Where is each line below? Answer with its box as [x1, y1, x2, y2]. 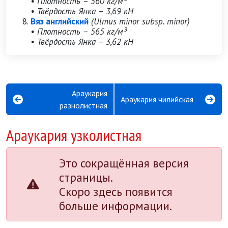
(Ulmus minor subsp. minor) [91, 16, 190, 27]
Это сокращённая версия [59, 155, 189, 170]
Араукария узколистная [6, 125, 141, 146]
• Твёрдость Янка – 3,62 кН [31, 36, 133, 47]
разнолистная [60, 100, 107, 110]
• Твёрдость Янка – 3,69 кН [31, 6, 133, 17]
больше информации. [59, 198, 172, 213]
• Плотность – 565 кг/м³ [31, 26, 126, 37]
